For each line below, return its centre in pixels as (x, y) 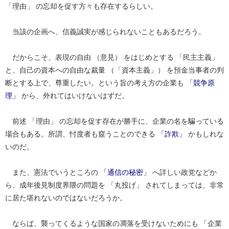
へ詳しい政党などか (184, 172)
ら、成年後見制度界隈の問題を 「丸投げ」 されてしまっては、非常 (114, 185)
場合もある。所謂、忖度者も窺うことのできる (81, 134)
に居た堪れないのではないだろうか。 (66, 198)
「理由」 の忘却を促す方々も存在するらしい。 (81, 6)
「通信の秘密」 (125, 172)
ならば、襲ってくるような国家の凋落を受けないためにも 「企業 (113, 223)
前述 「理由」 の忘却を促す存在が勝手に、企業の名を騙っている (114, 121)
